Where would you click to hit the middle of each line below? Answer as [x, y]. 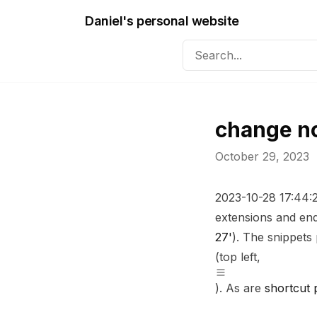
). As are [240, 288]
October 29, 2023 [262, 156]
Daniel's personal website [162, 21]
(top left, [238, 257]
